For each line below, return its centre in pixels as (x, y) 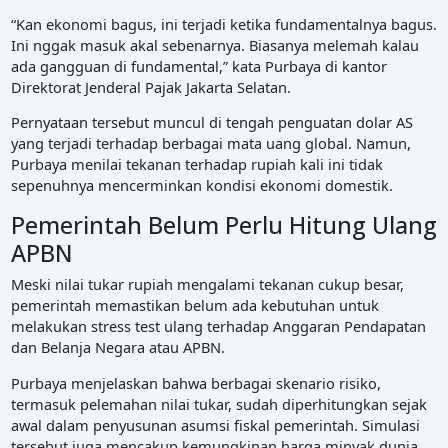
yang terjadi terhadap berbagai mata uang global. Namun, (210, 143)
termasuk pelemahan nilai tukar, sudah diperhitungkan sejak (218, 403)
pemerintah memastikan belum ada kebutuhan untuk (194, 305)
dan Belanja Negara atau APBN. (117, 347)
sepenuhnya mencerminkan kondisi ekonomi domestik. (201, 185)
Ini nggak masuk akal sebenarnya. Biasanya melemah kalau (214, 44)
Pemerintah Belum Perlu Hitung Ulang (223, 225)
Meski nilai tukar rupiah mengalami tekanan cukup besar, (207, 284)
